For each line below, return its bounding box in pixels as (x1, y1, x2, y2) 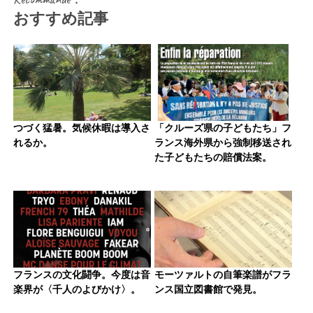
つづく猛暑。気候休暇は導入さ (13, 122, 150, 134)
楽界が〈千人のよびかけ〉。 (13, 284, 140, 296)
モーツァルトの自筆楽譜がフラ (154, 269, 291, 281)
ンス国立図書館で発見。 (154, 284, 262, 296)
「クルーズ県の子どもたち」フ (154, 122, 291, 134)
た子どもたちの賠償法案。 (154, 152, 272, 163)
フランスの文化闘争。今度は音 (13, 269, 150, 281)
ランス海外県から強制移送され (154, 137, 291, 149)
